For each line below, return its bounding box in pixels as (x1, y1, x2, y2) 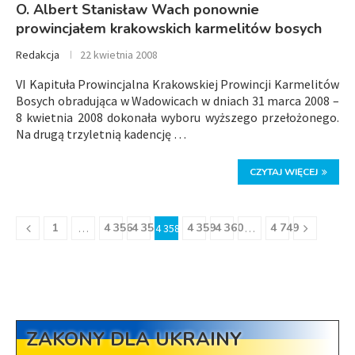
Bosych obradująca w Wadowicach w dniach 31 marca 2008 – (16, 93, 339, 109)
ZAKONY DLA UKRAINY (26, 326, 242, 352)
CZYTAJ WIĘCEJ (250, 166, 318, 178)
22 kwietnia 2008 (80, 48, 158, 62)
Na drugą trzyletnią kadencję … (16, 126, 186, 142)
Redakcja (16, 48, 59, 62)
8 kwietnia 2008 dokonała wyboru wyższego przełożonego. (16, 109, 339, 125)
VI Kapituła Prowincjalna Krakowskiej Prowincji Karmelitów (16, 76, 339, 92)
